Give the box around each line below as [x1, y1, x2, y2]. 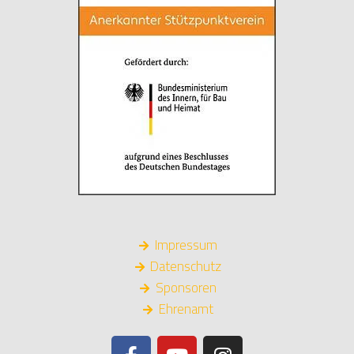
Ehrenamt [158, 296, 213, 322]
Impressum [154, 232, 217, 258]
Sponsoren [155, 275, 217, 301]
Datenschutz [150, 254, 222, 280]
